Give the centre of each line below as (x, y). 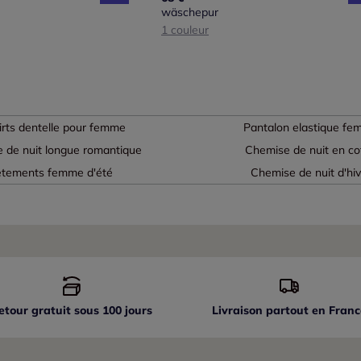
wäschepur (190, 12)
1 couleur (185, 30)
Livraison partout (262, 311)
